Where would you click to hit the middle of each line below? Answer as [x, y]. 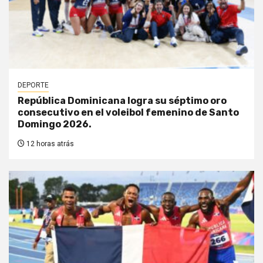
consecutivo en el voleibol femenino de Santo [128, 112]
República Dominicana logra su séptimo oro [122, 100]
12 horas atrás [49, 144]
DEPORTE [33, 85]
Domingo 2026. [55, 124]
